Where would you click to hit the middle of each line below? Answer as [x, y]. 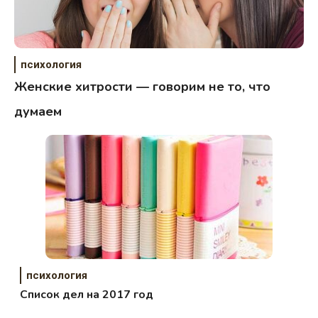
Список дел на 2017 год [87, 294]
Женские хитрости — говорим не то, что [142, 86]
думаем [38, 111]
